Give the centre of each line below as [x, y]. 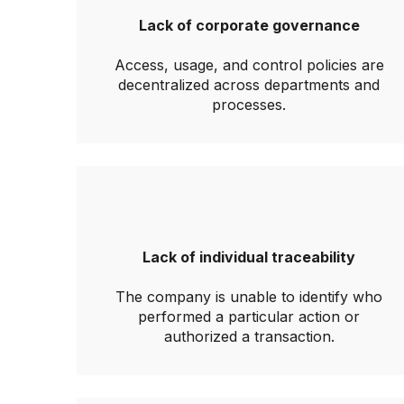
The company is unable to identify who [249, 297]
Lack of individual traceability [249, 257]
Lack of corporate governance [249, 25]
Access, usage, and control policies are [249, 65]
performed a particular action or [249, 317]
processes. [249, 105]
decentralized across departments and [249, 85]
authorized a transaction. [249, 336]
